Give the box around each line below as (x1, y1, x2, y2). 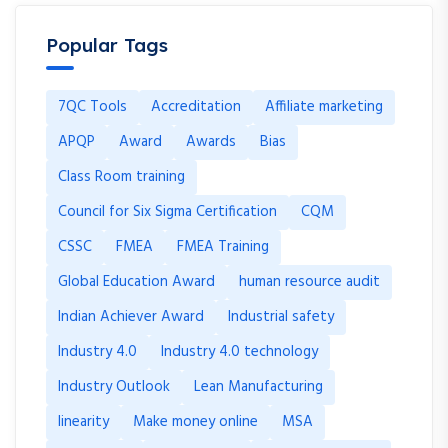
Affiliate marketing (265, 95, 383, 119)
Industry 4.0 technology (161, 340, 318, 364)
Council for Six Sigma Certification (58, 200, 277, 224)
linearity (58, 410, 109, 434)
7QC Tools (58, 95, 127, 119)
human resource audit (239, 270, 380, 294)
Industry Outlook (58, 375, 170, 399)
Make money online (133, 410, 258, 434)
